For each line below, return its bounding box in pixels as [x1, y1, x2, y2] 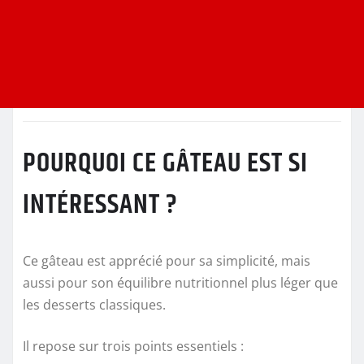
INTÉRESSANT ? [23, 183, 178, 226]
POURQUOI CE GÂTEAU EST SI [23, 141, 308, 184]
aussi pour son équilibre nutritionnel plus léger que [23, 273, 338, 292]
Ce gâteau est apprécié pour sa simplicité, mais [23, 251, 310, 270]
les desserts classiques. [23, 295, 166, 314]
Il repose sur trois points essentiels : [23, 336, 244, 355]
